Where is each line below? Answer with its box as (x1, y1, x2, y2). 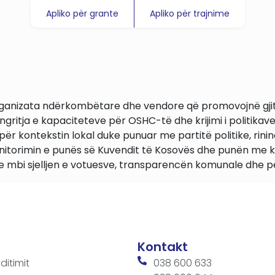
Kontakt (137, 238, 188, 255)
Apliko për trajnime (149, 7, 230, 20)
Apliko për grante (45, 7, 118, 20)
